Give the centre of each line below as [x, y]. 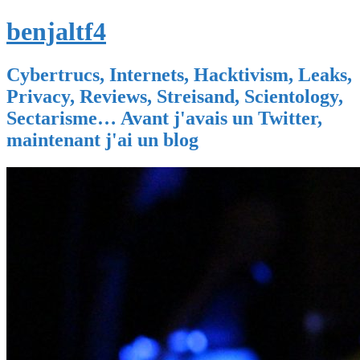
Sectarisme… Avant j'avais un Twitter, [164, 118]
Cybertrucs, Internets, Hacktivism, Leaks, [179, 74]
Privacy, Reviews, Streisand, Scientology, [175, 96]
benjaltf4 [56, 32]
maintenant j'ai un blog [102, 139]
